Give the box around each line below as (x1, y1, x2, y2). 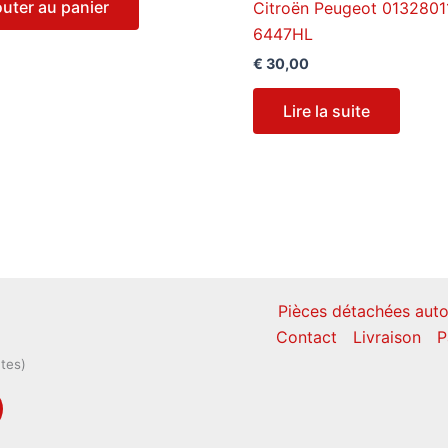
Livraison (352, 326, 421, 347)
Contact (275, 326, 337, 347)
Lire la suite (283, 101, 371, 122)
